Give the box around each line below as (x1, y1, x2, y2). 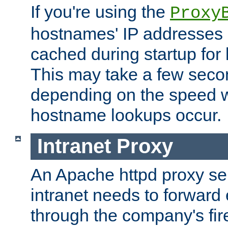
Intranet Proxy (37, 135, 173, 158)
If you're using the (31, 2, 170, 22)
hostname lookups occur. (31, 105, 221, 125)
